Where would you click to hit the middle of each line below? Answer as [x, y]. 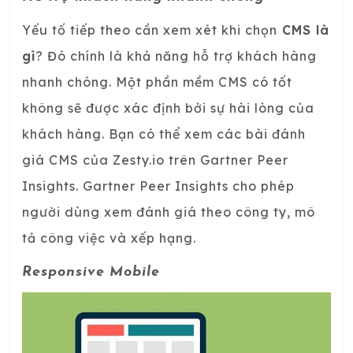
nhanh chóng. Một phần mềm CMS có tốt [157, 82]
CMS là [303, 30]
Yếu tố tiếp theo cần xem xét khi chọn [150, 30]
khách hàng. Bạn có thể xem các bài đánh [164, 134]
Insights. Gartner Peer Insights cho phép [158, 186]
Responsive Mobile [91, 272]
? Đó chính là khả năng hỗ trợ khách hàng [176, 56]
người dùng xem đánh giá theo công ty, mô [169, 212]
